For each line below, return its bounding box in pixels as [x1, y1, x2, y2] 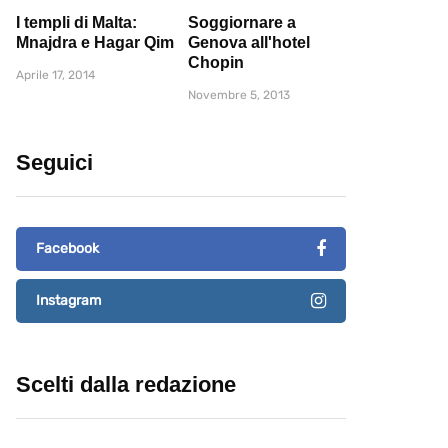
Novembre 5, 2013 [188, 88, 290, 103]
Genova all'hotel [188, 34, 310, 52]
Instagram [36, 292, 101, 310]
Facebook [36, 240, 99, 258]
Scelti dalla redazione [16, 372, 236, 398]
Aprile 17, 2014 [16, 68, 95, 83]
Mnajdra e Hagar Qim [16, 34, 174, 52]
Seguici [16, 150, 93, 176]
